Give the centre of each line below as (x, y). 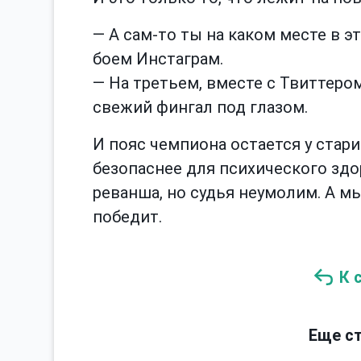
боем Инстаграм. (158, 58)
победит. (127, 216)
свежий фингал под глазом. (200, 107)
